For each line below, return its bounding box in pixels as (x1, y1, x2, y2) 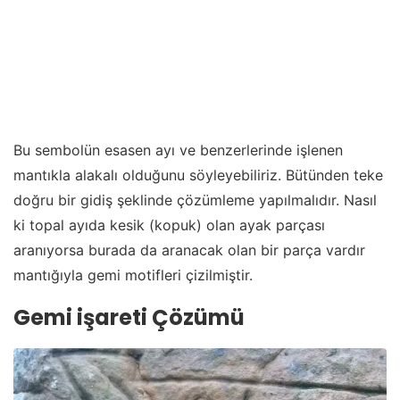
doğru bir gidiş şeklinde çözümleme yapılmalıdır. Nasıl (13, 191, 377, 210)
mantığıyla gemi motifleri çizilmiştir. (13, 266, 253, 285)
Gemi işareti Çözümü (13, 302, 245, 332)
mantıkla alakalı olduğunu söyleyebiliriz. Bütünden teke (13, 166, 383, 185)
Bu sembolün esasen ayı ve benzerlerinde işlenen (13, 141, 343, 160)
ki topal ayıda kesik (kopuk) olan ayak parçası (13, 216, 325, 235)
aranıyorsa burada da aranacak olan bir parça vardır (13, 241, 365, 260)
